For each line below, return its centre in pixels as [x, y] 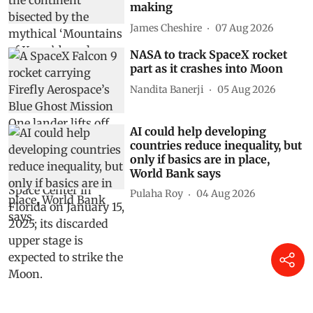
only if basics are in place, [200, 159]
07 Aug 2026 [245, 28]
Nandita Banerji [167, 89]
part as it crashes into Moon [207, 69]
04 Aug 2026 [226, 194]
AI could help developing [198, 131]
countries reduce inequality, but [216, 145]
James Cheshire [166, 28]
